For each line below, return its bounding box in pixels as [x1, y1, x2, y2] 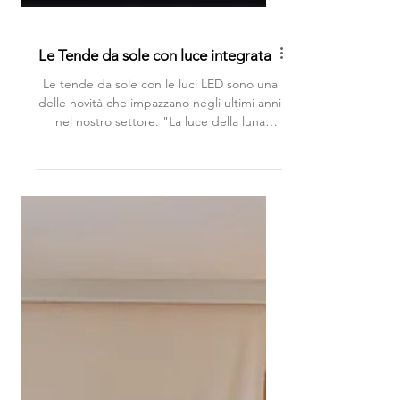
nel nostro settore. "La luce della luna [54, 142, 265, 158]
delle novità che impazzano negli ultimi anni [38, 123, 281, 139]
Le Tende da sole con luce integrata [38, 75, 271, 93]
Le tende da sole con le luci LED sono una [42, 104, 278, 121]
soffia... [140, 161, 179, 177]
